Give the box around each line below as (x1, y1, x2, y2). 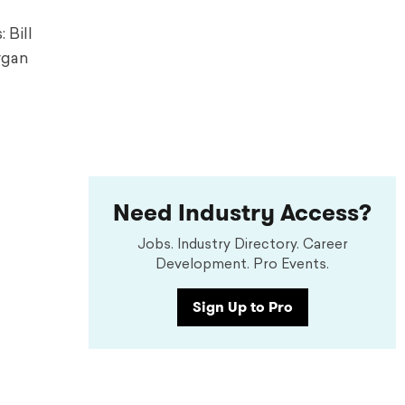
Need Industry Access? (113, 196, 372, 230)
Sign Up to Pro (192, 297, 293, 317)
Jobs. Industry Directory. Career (137, 239, 348, 252)
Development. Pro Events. (155, 259, 329, 272)
